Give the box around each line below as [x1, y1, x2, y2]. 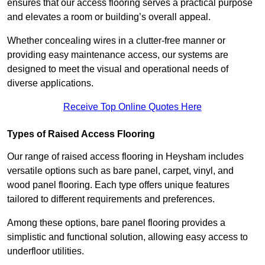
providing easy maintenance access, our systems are [7, 50, 228, 60]
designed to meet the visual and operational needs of [7, 64, 228, 75]
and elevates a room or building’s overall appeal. [7, 12, 213, 22]
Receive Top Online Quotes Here [63, 102, 202, 112]
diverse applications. [7, 78, 93, 89]
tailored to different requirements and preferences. [7, 194, 215, 205]
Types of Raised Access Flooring [7, 129, 155, 140]
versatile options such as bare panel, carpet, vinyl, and [7, 166, 234, 176]
